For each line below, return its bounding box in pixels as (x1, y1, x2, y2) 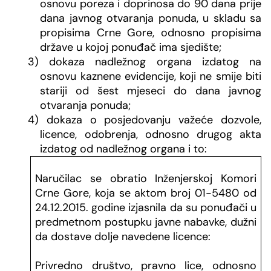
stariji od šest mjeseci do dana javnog (40, 83, 261, 99)
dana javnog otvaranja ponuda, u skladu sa (40, 11, 261, 26)
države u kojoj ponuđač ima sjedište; (40, 40, 222, 55)
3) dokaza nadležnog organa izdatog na (28, 54, 261, 70)
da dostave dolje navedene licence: (35, 229, 211, 244)
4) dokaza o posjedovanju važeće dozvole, (28, 113, 261, 128)
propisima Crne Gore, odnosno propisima (40, 25, 261, 41)
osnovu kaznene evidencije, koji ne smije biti (40, 69, 261, 84)
